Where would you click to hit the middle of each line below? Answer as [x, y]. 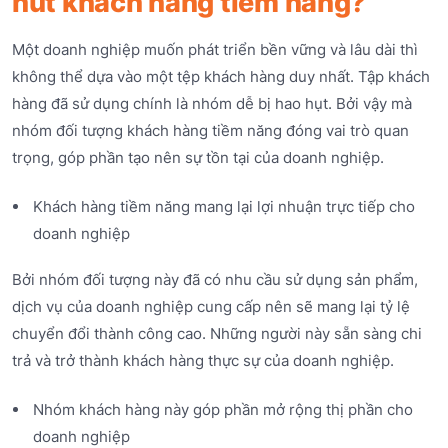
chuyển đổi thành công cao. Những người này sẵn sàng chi [217, 333]
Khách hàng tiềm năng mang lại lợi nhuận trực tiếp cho [223, 207]
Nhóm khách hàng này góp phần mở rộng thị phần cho [222, 410]
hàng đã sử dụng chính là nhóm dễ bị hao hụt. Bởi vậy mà [212, 104]
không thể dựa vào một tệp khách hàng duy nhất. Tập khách [221, 77]
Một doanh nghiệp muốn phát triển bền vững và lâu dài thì [215, 50]
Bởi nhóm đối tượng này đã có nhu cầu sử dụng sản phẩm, [215, 279]
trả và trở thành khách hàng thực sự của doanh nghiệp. [203, 360]
